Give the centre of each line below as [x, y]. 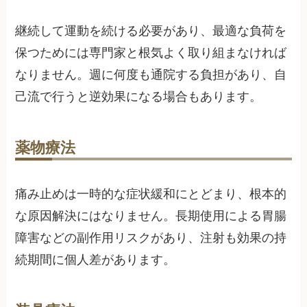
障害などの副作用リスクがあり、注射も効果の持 [151, 237]
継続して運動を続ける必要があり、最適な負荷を [151, 30]
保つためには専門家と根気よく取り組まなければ [151, 52]
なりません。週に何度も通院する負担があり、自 [151, 74]
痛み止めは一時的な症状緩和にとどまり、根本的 [151, 194]
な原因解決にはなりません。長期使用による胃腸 [151, 216]
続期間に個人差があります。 [96, 259]
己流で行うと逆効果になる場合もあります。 [139, 96]
